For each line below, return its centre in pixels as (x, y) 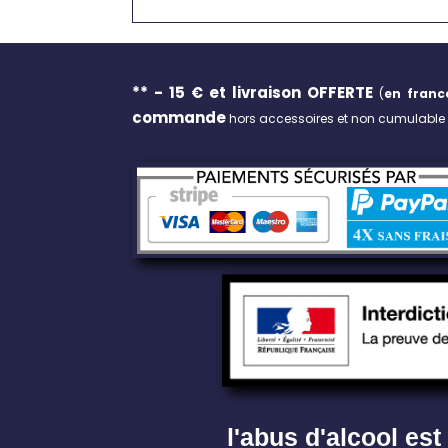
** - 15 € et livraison (216, 92)
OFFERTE (336, 92)
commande (179, 117)
